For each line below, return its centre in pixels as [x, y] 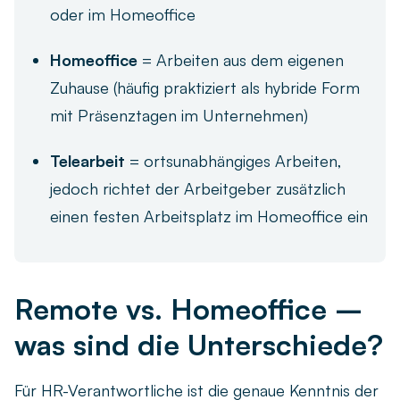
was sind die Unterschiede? [199, 344]
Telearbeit [87, 160]
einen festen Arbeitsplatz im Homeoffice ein [209, 216]
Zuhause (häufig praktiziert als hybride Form [205, 87]
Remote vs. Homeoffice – [188, 308]
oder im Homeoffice [123, 14]
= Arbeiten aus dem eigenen [241, 59]
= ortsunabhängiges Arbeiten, [233, 160]
